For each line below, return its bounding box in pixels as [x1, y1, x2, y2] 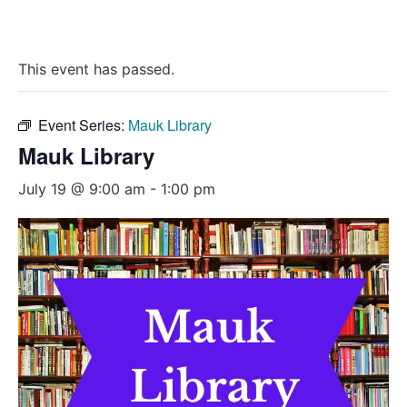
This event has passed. [18, 60, 174, 79]
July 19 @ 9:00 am [18, 180, 145, 199]
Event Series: [38, 114, 128, 136]
